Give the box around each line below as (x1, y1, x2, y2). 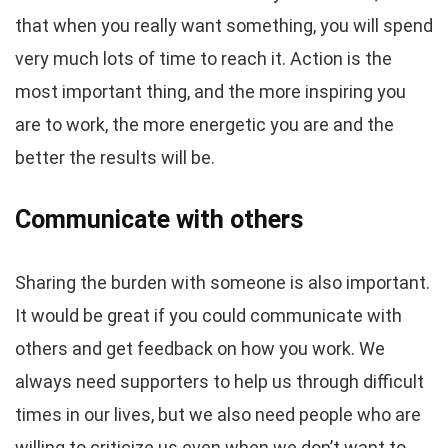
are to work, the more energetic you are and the (15, 114, 394, 135)
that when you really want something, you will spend (15, 15, 433, 36)
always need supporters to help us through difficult (15, 371, 424, 392)
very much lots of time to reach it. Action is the (15, 48, 392, 69)
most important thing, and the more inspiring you (15, 81, 406, 102)
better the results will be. (15, 147, 215, 168)
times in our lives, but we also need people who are (15, 404, 421, 425)
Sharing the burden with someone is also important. (15, 272, 430, 293)
